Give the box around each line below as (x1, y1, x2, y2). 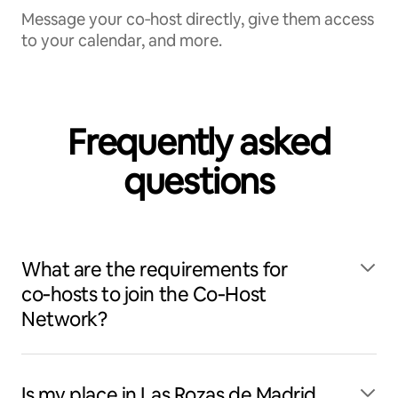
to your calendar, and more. (21, 30, 222, 51)
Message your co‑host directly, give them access (21, 9, 374, 29)
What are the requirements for (21, 257, 288, 283)
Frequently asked (68, 119, 330, 165)
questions (123, 158, 275, 204)
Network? (21, 306, 107, 332)
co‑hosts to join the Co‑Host (21, 282, 267, 307)
